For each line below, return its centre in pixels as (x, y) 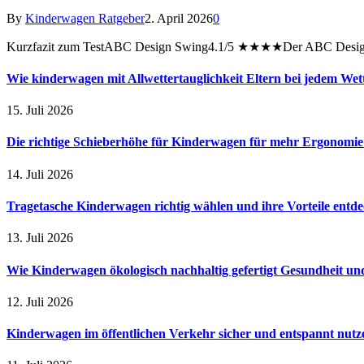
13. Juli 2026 (40, 238)
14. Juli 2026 (40, 174)
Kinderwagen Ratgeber (85, 18)
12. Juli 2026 (40, 301)
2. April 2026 (179, 18)
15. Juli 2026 (40, 110)
